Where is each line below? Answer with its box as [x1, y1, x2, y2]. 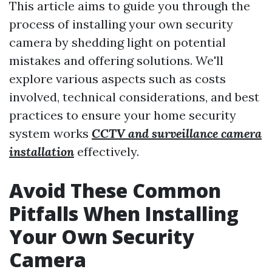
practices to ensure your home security [9, 107, 236, 123]
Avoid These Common [9, 177, 221, 203]
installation [9, 144, 74, 159]
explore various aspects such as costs [9, 71, 226, 86]
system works [9, 126, 92, 141]
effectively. [74, 144, 139, 159]
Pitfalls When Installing [9, 200, 239, 226]
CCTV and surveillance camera [92, 126, 262, 141]
